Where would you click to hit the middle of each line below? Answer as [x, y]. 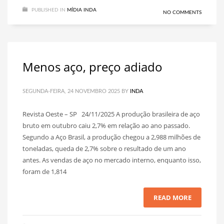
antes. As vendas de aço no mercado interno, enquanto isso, [112, 160]
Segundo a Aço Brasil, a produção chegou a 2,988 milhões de [111, 137]
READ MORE [172, 197]
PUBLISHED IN [48, 10]
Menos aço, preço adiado [92, 67]
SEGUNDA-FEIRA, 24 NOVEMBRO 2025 [71, 91]
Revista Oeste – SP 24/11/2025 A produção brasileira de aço [111, 114]
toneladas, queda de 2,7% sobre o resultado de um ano [104, 148]
